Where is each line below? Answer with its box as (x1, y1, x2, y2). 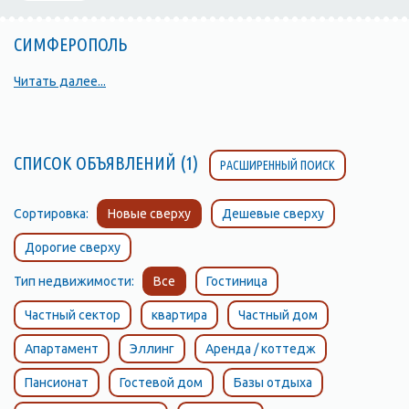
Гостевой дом (120, 375, 203, 390)
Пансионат (25, 375, 89, 390)
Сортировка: (14, 206, 97, 221)
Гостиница (206, 274, 267, 288)
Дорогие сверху (25, 240, 121, 255)
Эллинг (130, 341, 174, 356)
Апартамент (25, 341, 99, 356)
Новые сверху (108, 206, 191, 221)
